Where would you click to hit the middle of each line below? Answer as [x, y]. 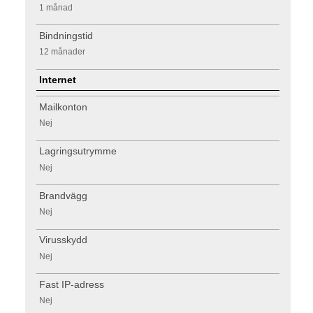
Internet [58, 80]
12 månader [62, 52]
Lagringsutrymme [78, 151]
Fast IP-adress [72, 284]
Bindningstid [66, 35]
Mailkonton [64, 107]
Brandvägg [64, 195]
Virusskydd [64, 240]
